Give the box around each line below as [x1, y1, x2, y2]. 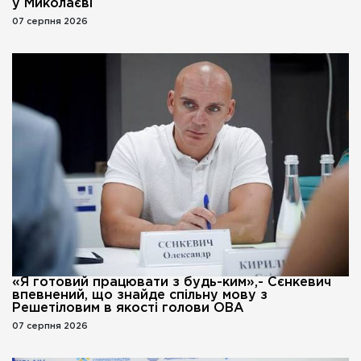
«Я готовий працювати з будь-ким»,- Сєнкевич [12, 276, 331, 289]
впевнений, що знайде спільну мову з [12, 289, 268, 302]
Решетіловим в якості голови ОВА [12, 302, 244, 315]
